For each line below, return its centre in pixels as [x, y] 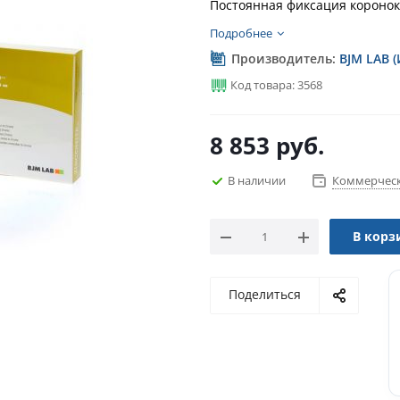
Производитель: [283, 58]
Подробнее [241, 33]
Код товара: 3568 [275, 85]
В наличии [257, 180]
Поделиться [265, 294]
